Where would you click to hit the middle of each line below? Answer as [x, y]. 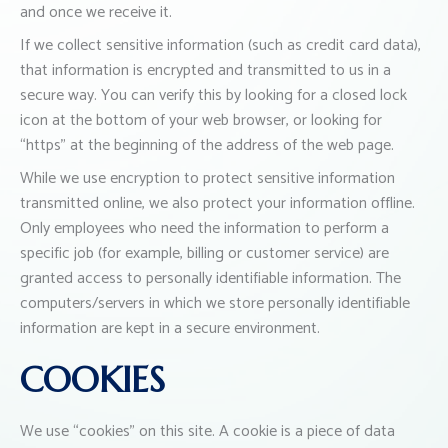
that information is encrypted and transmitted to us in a [205, 71]
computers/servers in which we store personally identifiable [215, 304]
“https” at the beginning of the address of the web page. [207, 146]
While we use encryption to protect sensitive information [207, 179]
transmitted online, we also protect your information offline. [217, 204]
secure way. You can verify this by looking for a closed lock [213, 96]
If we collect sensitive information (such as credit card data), [220, 46]
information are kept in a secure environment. [170, 329]
